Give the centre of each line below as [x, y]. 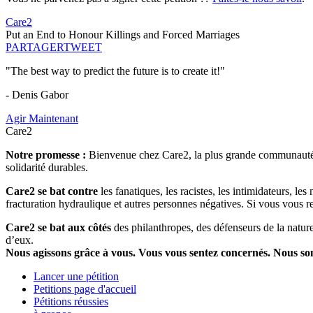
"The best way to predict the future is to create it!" [115, 71]
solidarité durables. [47, 168]
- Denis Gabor [37, 95]
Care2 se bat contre [52, 191]
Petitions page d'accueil [85, 289]
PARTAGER [35, 48]
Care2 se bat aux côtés [58, 228]
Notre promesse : [47, 155]
